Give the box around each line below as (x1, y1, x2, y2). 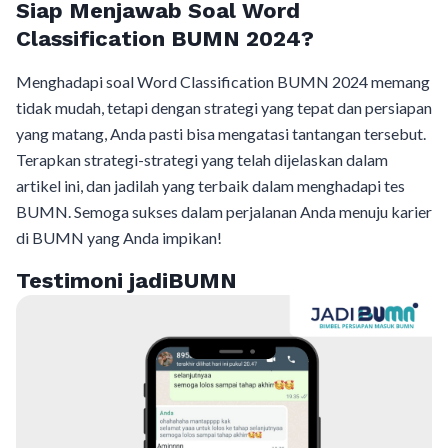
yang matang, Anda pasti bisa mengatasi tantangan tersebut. (16, 123, 426, 143)
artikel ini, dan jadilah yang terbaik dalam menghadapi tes (16, 175, 405, 195)
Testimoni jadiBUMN (16, 267, 237, 293)
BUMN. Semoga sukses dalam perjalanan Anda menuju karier (16, 201, 432, 221)
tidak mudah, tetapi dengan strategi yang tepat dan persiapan (16, 97, 432, 117)
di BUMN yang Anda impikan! (16, 227, 222, 247)
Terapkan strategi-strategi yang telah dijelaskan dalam (16, 149, 388, 169)
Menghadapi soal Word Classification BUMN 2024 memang (16, 71, 430, 91)
